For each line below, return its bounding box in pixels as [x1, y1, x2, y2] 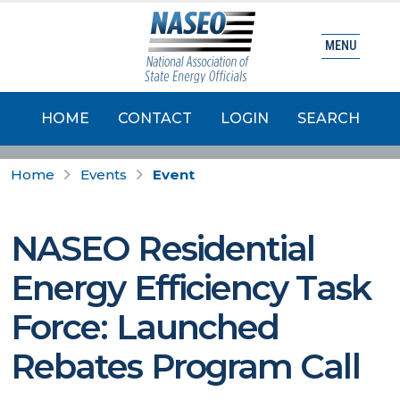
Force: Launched [11, 306, 279, 348]
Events [80, 166, 127, 183]
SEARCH [296, 110, 360, 127]
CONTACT [117, 110, 192, 127]
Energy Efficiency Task [11, 267, 371, 309]
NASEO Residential [11, 228, 315, 270]
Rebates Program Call [11, 346, 360, 387]
